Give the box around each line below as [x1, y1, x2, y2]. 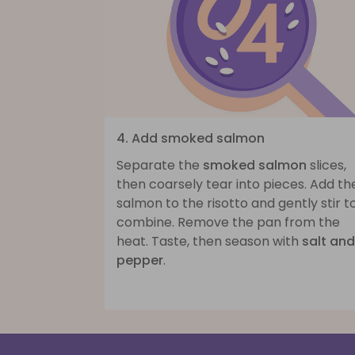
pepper [116, 251, 163, 270]
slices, [307, 156, 346, 175]
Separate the [116, 156, 203, 175]
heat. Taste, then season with [116, 232, 302, 251]
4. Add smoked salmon [116, 129, 265, 148]
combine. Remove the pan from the [116, 213, 340, 232]
